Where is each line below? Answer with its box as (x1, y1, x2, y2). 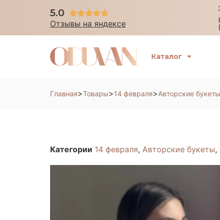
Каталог (151, 52, 182, 61)
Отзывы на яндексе (50, 19, 126, 28)
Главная (50, 89, 78, 98)
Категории (50, 144, 92, 154)
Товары (83, 89, 109, 98)
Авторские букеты (142, 144, 215, 154)
